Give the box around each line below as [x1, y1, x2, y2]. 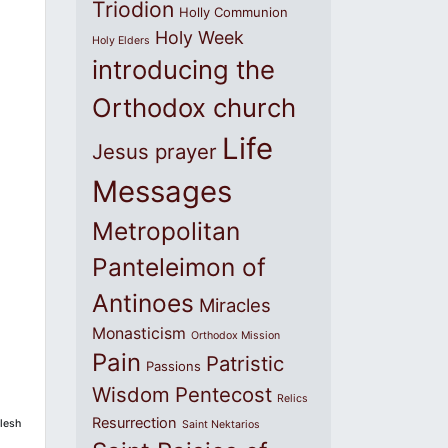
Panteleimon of [92, 252, 266, 282]
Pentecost [175, 382, 272, 407]
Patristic [206, 351, 284, 376]
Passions [146, 358, 201, 374]
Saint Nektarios [182, 418, 260, 431]
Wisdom [92, 382, 170, 407]
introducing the [92, 54, 275, 85]
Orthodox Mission [191, 329, 280, 342]
